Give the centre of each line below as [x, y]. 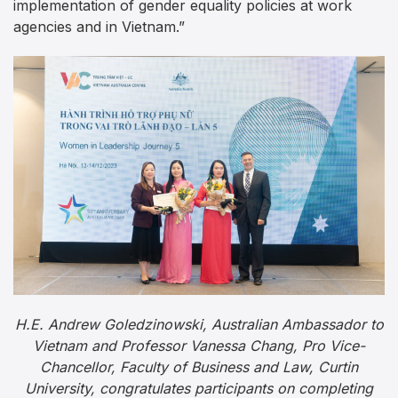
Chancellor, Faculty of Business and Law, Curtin [199, 366]
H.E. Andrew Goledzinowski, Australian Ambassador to [199, 324]
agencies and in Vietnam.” [99, 26]
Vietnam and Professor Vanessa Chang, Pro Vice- [199, 345]
